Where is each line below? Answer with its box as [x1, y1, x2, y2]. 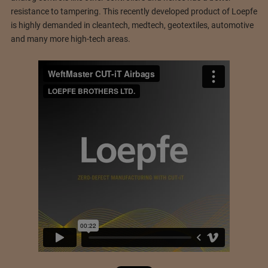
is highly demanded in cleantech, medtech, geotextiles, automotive [10, 20, 254, 31]
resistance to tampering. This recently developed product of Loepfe [10, 7, 257, 17]
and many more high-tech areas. [10, 34, 130, 44]
